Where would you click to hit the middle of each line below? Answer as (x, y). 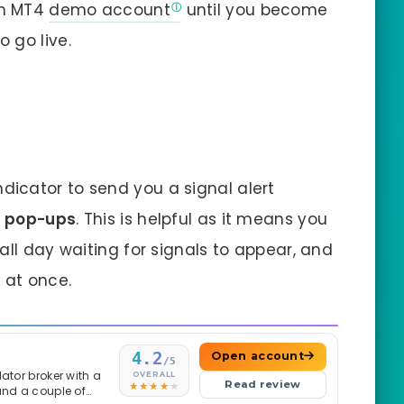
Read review (263, 385)
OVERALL (154, 374)
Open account (258, 356)
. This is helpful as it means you (202, 219)
